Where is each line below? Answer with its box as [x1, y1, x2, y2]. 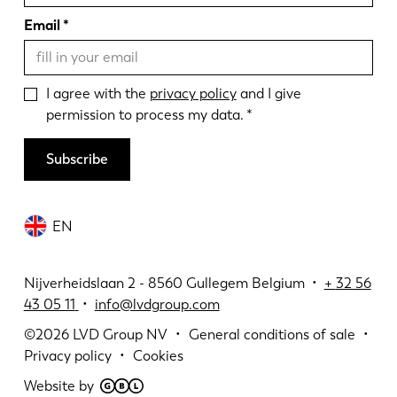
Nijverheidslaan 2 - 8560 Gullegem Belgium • [23, 274, 324, 292]
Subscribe [45, 150, 108, 167]
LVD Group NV [72, 325, 167, 343]
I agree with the [45, 85, 150, 103]
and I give [236, 85, 301, 103]
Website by [23, 377, 94, 394]
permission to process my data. [45, 106, 244, 124]
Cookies [132, 346, 183, 364]
